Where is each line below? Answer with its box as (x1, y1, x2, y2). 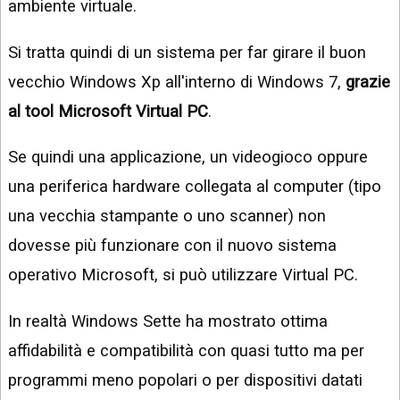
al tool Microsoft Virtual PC (8, 101, 208, 121)
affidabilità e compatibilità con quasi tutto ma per (8, 340, 364, 360)
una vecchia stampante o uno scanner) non (8, 206, 326, 226)
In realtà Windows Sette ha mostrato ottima (8, 311, 328, 330)
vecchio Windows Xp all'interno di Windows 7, (8, 71, 346, 91)
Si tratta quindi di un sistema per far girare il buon (8, 42, 366, 62)
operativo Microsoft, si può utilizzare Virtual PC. (8, 265, 358, 285)
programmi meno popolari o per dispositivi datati (8, 370, 362, 389)
